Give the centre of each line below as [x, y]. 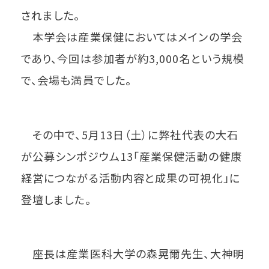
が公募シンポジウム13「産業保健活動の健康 [131, 156]
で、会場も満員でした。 [77, 80]
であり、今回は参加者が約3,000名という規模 [133, 58]
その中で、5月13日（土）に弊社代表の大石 [130, 134]
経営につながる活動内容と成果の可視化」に [131, 177]
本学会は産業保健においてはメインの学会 [132, 37]
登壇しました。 [56, 199]
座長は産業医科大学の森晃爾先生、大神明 [133, 254]
